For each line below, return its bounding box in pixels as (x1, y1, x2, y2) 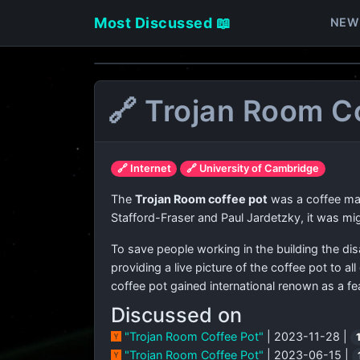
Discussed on (111, 303, 242, 327)
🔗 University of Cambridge (186, 162, 320, 174)
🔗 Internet (117, 162, 171, 174)
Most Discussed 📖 (94, 14, 231, 31)
